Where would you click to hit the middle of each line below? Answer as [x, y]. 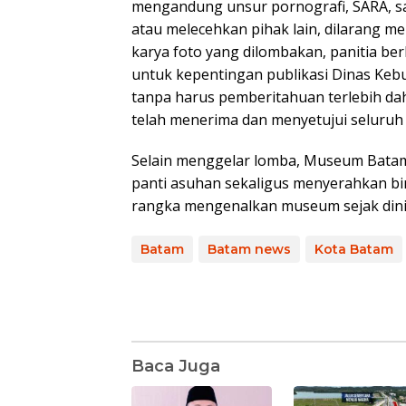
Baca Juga [176, 366]
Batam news [249, 249]
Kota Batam [354, 249]
